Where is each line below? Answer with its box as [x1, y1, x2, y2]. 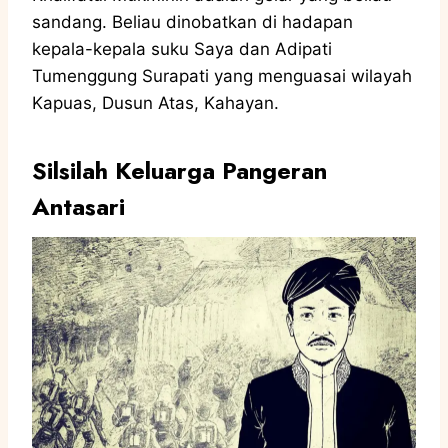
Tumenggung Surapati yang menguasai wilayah [32, 65, 412, 86]
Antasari [32, 188, 125, 224]
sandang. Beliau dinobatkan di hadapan [32, 11, 353, 32]
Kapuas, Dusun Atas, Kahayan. [32, 92, 284, 113]
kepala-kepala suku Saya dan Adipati [32, 38, 332, 59]
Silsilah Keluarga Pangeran [32, 152, 327, 188]
